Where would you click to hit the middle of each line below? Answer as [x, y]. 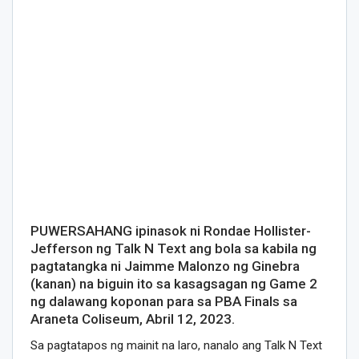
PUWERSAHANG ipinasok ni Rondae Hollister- [170, 230]
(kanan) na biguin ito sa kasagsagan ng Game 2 [173, 283]
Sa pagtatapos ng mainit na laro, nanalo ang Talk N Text [176, 345]
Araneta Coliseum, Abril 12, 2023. [132, 319]
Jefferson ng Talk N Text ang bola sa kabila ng [173, 248]
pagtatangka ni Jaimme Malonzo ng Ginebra [165, 266]
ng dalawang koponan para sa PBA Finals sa [163, 301]
